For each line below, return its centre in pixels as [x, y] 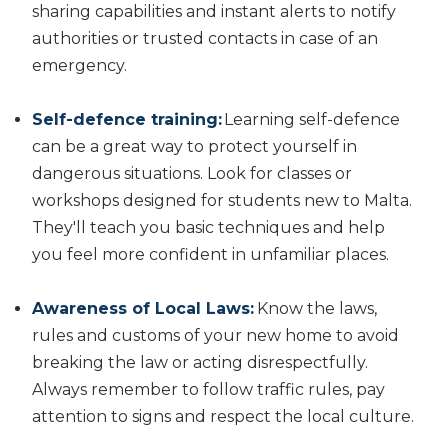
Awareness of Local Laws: [144, 309]
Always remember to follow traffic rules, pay [208, 390]
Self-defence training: [127, 120]
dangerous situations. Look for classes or [192, 174]
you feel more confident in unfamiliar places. [210, 255]
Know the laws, [317, 309]
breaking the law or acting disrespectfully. [200, 363]
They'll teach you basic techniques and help [208, 228]
